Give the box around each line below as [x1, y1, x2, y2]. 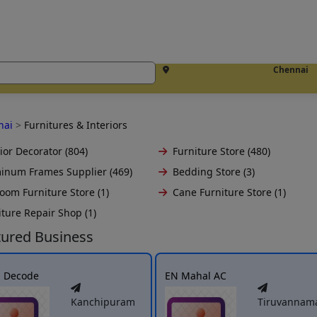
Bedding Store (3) [173, 165, 255, 178]
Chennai [273, 64, 309, 76]
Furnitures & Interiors [23, 118, 127, 132]
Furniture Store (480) [173, 144, 270, 158]
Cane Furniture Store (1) [173, 185, 286, 199]
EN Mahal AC [165, 269, 227, 282]
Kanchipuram [71, 295, 136, 309]
